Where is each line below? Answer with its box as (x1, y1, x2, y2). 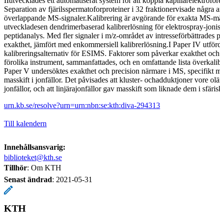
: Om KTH (27, 163, 61, 172)
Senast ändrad (4, 175, 52, 184)
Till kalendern (4, 119, 47, 128)
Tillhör (4, 163, 27, 172)
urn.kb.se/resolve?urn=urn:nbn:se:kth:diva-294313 (4, 101, 160, 110)
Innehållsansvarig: (4, 142, 65, 151)
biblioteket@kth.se (4, 153, 62, 162)
